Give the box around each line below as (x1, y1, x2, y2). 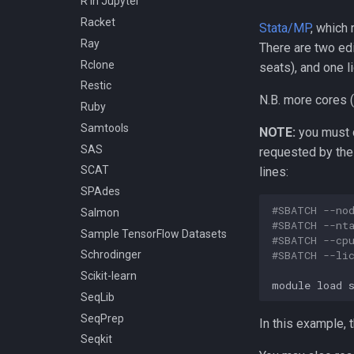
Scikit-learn (81, 269, 137, 282)
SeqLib (81, 290, 115, 303)
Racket (81, 16, 115, 28)
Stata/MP (259, 21, 311, 36)
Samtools (81, 121, 129, 134)
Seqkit (81, 333, 112, 346)
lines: (259, 164, 288, 180)
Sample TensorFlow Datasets (81, 227, 227, 240)
